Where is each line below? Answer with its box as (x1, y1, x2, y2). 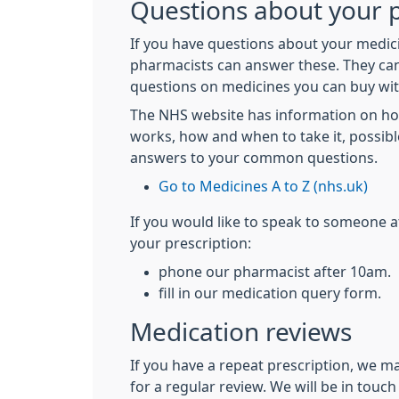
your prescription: (130, 236, 251, 250)
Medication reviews (130, 320, 352, 345)
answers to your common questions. (130, 151, 378, 165)
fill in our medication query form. (159, 286, 381, 300)
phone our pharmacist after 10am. (159, 265, 391, 279)
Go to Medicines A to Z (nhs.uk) (159, 179, 368, 193)
